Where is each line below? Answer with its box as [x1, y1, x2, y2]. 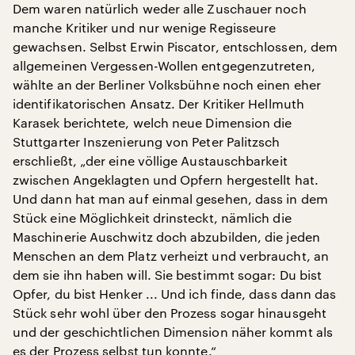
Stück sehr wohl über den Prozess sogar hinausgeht [13, 305, 326, 320]
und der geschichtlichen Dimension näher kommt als [13, 324, 333, 339]
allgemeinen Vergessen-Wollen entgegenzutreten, [13, 58, 315, 73]
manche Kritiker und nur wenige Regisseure [13, 20, 277, 35]
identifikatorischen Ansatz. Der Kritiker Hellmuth [13, 96, 304, 111]
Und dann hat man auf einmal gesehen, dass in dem [13, 191, 328, 206]
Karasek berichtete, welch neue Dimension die [13, 115, 292, 130]
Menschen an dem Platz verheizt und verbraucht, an [13, 248, 329, 263]
